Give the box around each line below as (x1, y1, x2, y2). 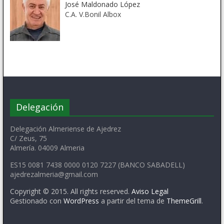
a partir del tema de (98, 195, 166, 205)
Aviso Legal (131, 186, 168, 196)
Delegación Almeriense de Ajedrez (9, 123, 121, 133)
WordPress (63, 195, 99, 205)
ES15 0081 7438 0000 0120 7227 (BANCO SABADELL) (9, 159, 185, 169)
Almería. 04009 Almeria (9, 142, 84, 152)
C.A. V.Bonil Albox (64, 9, 121, 19)
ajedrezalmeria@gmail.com (9, 169, 98, 179)
